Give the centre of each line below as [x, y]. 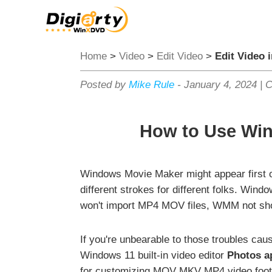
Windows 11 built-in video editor [154, 256]
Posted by [104, 85]
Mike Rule [151, 85]
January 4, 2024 [220, 85]
